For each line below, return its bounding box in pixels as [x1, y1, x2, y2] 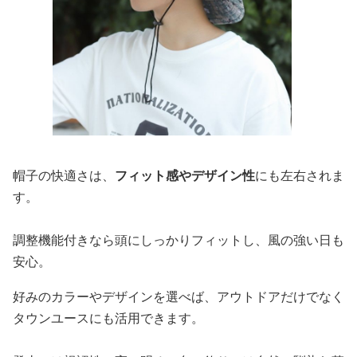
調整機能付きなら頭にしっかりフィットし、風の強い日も [13, 231, 344, 249]
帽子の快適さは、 [13, 167, 115, 185]
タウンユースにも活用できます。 [13, 309, 204, 328]
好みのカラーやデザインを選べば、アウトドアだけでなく [13, 288, 344, 306]
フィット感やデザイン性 [115, 167, 255, 185]
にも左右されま [255, 167, 344, 185]
